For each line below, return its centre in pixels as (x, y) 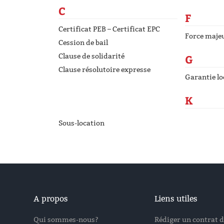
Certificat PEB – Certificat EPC (109, 29)
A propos (51, 199)
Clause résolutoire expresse (104, 69)
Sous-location (81, 123)
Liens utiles (176, 199)
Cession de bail (83, 42)
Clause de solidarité (91, 56)
